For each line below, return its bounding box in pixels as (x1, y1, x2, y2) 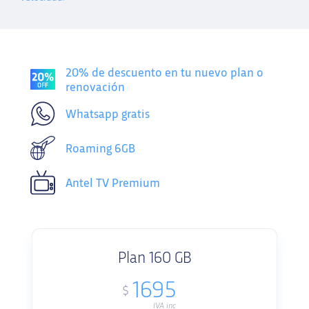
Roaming (66, 142, 114, 155)
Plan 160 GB (117, 250, 192, 266)
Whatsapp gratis (66, 108, 150, 121)
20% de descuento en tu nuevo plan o (66, 66, 263, 79)
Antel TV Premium (66, 177, 160, 190)
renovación (66, 81, 125, 94)
